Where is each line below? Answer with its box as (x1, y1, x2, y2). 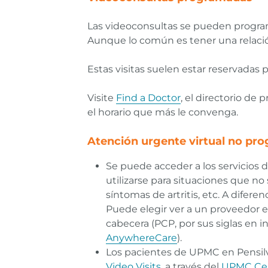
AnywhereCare (106, 232, 177, 244)
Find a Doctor (116, 92, 181, 104)
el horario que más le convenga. (87, 106, 238, 118)
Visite (87, 92, 116, 104)
